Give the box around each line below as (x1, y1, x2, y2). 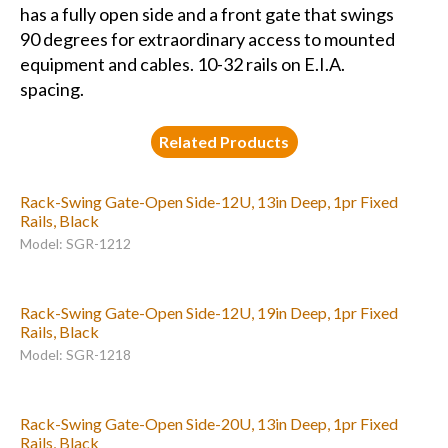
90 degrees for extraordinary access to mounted (19, 28, 395, 51)
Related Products (159, 131, 290, 151)
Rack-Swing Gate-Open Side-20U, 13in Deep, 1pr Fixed (19, 414, 398, 434)
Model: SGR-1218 (19, 346, 131, 364)
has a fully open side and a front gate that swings (19, 3, 394, 26)
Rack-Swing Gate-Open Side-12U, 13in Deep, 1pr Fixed (19, 192, 398, 212)
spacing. (19, 78, 84, 101)
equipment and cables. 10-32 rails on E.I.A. (19, 53, 345, 76)
